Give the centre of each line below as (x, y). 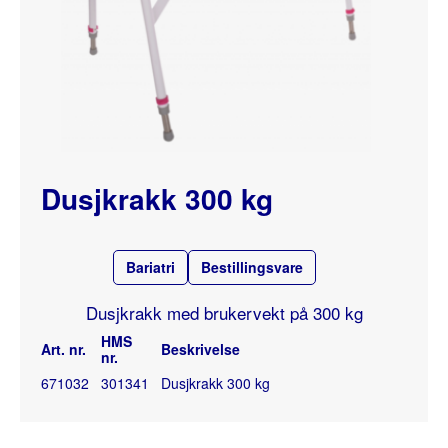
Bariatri (150, 266)
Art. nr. (63, 348)
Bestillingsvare (251, 266)
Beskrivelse (200, 348)
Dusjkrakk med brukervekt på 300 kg (224, 312)
